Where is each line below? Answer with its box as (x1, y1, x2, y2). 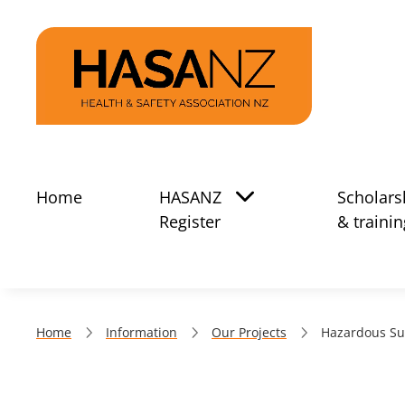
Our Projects (212, 324, 287, 341)
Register (159, 211, 221, 232)
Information (106, 324, 177, 341)
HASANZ (159, 186, 221, 208)
